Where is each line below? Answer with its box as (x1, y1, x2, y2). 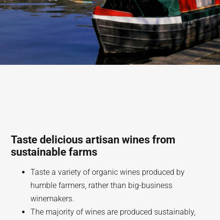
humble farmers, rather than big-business (30, 181, 173, 190)
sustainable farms (11, 146, 98, 158)
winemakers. (30, 194, 75, 203)
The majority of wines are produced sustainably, (30, 207, 196, 217)
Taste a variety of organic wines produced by (30, 167, 185, 177)
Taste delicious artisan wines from (11, 134, 176, 146)
